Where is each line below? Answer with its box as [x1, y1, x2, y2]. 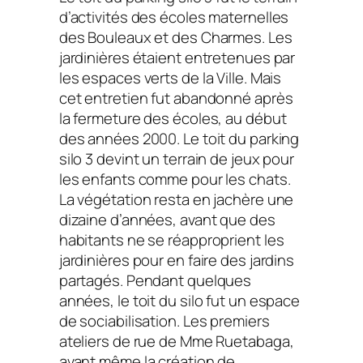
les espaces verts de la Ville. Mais [58, 67, 282, 89]
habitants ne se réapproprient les [58, 229, 284, 251]
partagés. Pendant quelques [58, 270, 252, 292]
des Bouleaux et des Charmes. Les [58, 27, 293, 49]
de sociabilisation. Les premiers [58, 310, 270, 332]
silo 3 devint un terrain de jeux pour [58, 148, 295, 170]
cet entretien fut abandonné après [58, 88, 293, 109]
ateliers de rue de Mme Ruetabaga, [58, 331, 294, 352]
